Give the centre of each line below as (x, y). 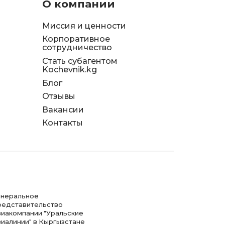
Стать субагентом (80, 61)
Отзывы (59, 96)
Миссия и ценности (84, 26)
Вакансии (63, 109)
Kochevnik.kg (69, 69)
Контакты (62, 123)
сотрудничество (77, 48)
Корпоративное (76, 39)
